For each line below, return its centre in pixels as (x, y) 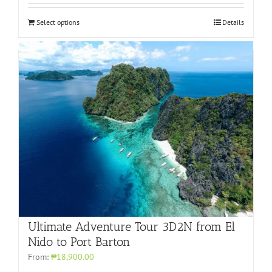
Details (233, 22)
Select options (58, 22)
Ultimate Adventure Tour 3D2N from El (131, 227)
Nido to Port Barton (79, 242)
